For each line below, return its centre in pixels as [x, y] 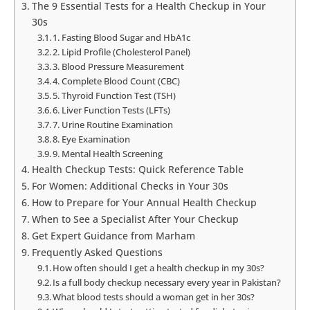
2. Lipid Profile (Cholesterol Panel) [122, 52]
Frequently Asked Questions [97, 253]
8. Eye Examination [92, 139]
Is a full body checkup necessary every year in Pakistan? [167, 283]
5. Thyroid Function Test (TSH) [115, 96]
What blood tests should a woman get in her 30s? [154, 297]
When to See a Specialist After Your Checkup [135, 219]
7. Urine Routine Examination [113, 125]
